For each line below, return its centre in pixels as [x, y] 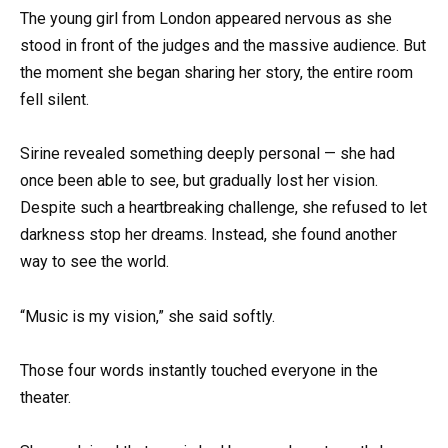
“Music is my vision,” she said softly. [147, 316]
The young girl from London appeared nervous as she [206, 19]
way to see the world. [94, 262]
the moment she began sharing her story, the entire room [216, 73]
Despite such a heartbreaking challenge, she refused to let [223, 208]
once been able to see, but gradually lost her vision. [199, 181]
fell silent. [54, 100]
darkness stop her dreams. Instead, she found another [208, 235]
